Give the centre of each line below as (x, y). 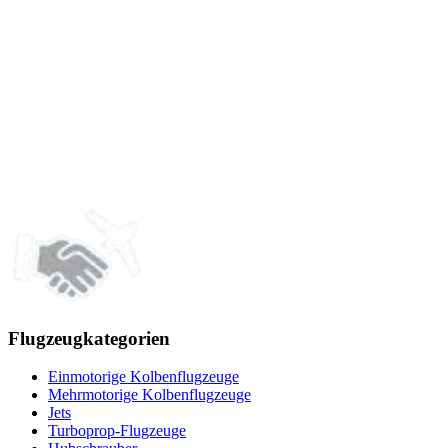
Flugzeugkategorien (89, 338)
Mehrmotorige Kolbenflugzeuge (149, 395)
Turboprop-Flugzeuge (117, 431)
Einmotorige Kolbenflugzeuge (143, 377)
